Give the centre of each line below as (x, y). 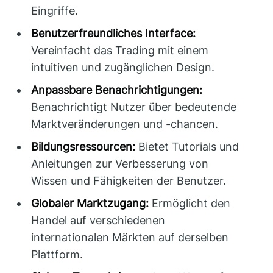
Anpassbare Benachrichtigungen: (117, 90)
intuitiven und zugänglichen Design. (123, 67)
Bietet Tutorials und (187, 146)
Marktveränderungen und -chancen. (125, 124)
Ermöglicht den (190, 203)
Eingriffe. (55, 10)
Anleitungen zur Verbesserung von (120, 163)
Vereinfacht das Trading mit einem (120, 50)
